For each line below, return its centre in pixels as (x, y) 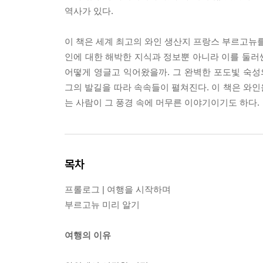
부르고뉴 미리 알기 (102, 205)
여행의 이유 (88, 235)
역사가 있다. (89, 11)
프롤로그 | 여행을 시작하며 (118, 189)
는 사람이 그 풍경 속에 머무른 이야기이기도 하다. (162, 102)
